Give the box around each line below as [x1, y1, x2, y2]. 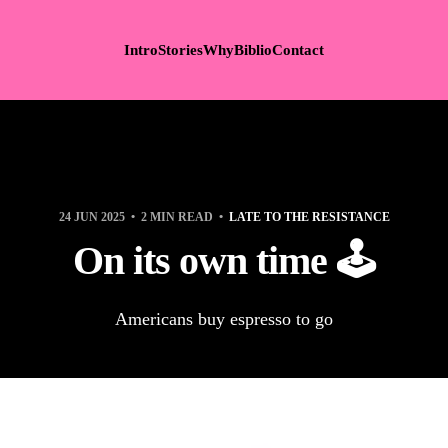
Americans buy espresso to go [115, 308, 333, 329]
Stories [158, 42, 203, 58]
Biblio [234, 42, 272, 58]
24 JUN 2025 [58, 209, 128, 224]
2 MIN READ [137, 209, 216, 224]
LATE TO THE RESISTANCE [228, 209, 390, 224]
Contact [272, 42, 324, 58]
